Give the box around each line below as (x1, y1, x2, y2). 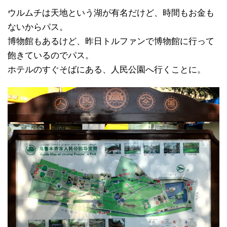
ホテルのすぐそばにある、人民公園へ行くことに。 (8, 65, 206, 75)
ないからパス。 (8, 22, 68, 32)
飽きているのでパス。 (8, 51, 94, 61)
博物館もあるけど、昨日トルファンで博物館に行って (8, 36, 214, 47)
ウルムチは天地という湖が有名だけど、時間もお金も (8, 8, 214, 18)
